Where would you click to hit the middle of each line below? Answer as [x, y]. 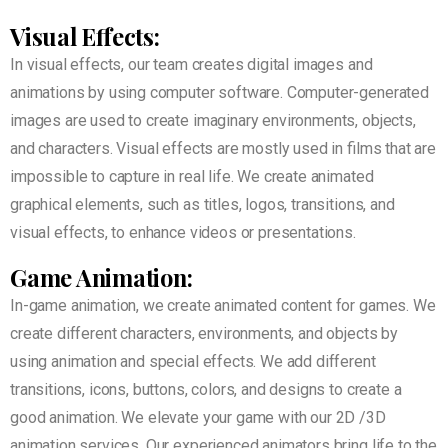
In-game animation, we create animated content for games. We [223, 306]
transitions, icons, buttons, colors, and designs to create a [206, 390]
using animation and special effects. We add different [193, 362]
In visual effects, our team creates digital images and [191, 65]
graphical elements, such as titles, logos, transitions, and [202, 205]
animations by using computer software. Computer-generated [219, 93]
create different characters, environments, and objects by [204, 334]
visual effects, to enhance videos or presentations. [185, 233]
